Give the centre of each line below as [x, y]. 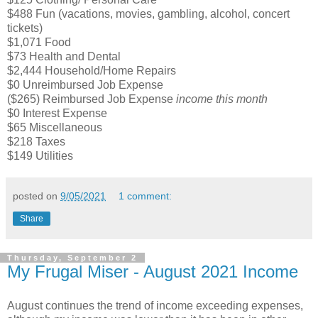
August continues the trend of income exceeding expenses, [155, 305]
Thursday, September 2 [72, 257]
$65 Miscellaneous [55, 127]
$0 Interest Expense [57, 113]
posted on [37, 196]
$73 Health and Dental [64, 56]
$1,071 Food [39, 42]
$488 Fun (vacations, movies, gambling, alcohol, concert [148, 13]
